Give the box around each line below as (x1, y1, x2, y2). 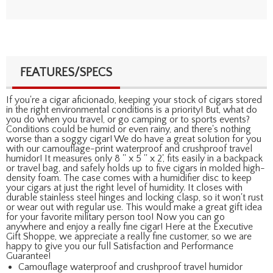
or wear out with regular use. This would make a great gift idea (6, 201, 262, 213)
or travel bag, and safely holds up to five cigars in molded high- (6, 162, 265, 174)
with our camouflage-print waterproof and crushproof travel (6, 143, 252, 154)
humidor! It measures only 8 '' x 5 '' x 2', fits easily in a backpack (6, 152, 263, 164)
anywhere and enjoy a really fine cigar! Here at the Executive (6, 221, 253, 232)
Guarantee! (6, 250, 51, 261)
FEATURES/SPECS (20, 65, 112, 79)
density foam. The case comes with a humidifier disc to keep (6, 172, 252, 183)
